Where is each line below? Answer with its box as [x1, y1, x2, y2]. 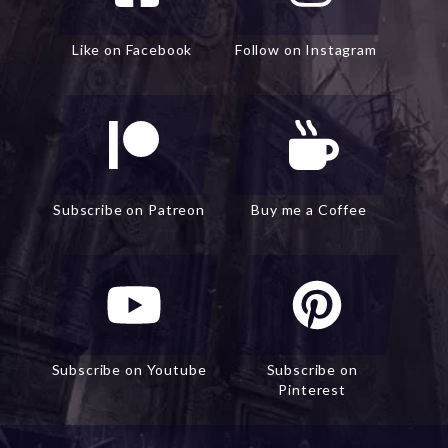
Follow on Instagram [234, 41, 377, 59]
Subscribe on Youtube [51, 361, 207, 379]
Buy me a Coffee [251, 201, 367, 219]
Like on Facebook [71, 41, 193, 59]
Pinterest [278, 381, 346, 399]
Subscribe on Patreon [53, 201, 205, 219]
